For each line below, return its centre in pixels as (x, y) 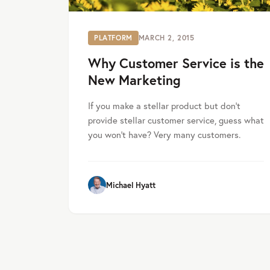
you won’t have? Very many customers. (164, 135)
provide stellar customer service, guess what (176, 120)
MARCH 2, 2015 (166, 38)
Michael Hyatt (131, 185)
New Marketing (134, 80)
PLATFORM (113, 38)
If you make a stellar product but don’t (164, 106)
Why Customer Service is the (176, 63)
